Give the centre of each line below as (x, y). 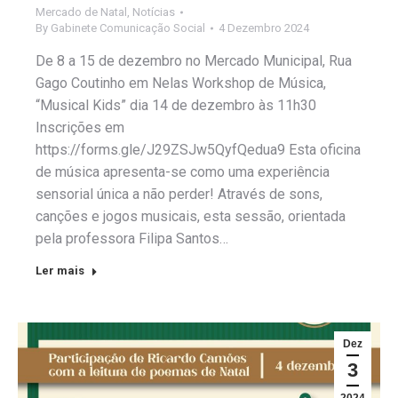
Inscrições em (80, 127)
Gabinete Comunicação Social (128, 28)
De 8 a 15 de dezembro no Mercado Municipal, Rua (194, 60)
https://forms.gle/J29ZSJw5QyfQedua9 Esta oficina (198, 149)
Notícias (154, 12)
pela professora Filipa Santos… (132, 238)
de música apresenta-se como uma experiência (183, 171)
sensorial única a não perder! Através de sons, (179, 194)
